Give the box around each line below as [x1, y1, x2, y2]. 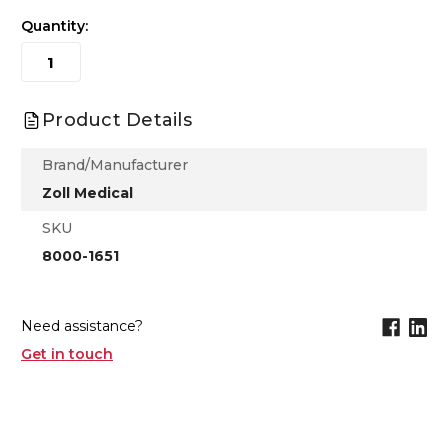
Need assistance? [21, 317, 143, 336]
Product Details [42, 109, 192, 132]
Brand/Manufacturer [42, 156, 188, 175]
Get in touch [21, 345, 113, 364]
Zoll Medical [42, 184, 133, 203]
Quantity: [21, 17, 88, 36]
